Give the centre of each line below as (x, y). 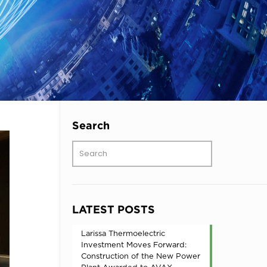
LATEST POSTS (114, 209)
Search (91, 125)
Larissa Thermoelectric (123, 233)
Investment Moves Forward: (134, 244)
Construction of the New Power (141, 256)
